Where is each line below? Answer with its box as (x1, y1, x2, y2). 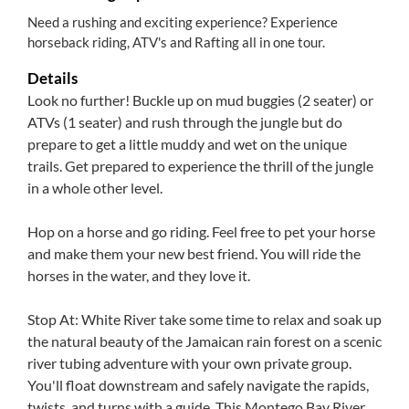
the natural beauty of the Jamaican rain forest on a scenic (27, 332, 382, 350)
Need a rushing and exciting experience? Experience (27, 14, 338, 30)
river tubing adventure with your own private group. (27, 354, 351, 372)
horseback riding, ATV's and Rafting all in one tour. (27, 34, 325, 50)
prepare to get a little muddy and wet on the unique (27, 135, 347, 152)
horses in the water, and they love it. (27, 267, 250, 284)
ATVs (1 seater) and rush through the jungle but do (27, 113, 342, 131)
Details (27, 68, 78, 88)
